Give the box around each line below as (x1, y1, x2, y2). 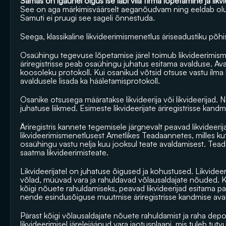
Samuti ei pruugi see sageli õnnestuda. (20, 13, 155, 23)
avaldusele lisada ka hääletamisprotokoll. (20, 76, 162, 86)
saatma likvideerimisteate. (20, 147, 108, 157)
